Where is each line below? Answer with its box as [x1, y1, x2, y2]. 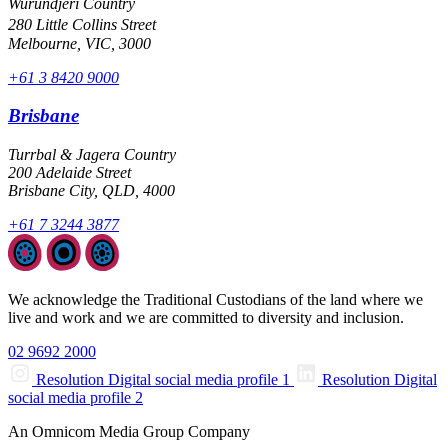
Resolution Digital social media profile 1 [36, 370, 290, 388]
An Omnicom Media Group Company [8, 422, 250, 440]
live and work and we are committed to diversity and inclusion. [8, 308, 404, 326]
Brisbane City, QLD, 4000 [8, 181, 175, 199]
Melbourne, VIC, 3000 [8, 34, 151, 52]
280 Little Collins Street [8, 15, 166, 33]
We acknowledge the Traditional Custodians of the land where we [8, 290, 423, 308]
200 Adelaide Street [8, 163, 131, 181]
